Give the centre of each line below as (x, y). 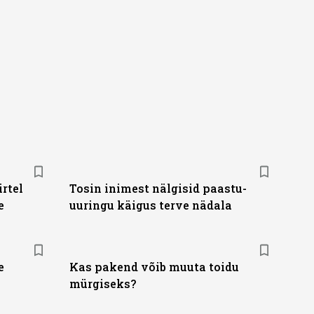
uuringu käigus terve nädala (150, 205)
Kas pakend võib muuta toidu (154, 267)
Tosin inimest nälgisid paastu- (158, 188)
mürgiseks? (102, 284)
